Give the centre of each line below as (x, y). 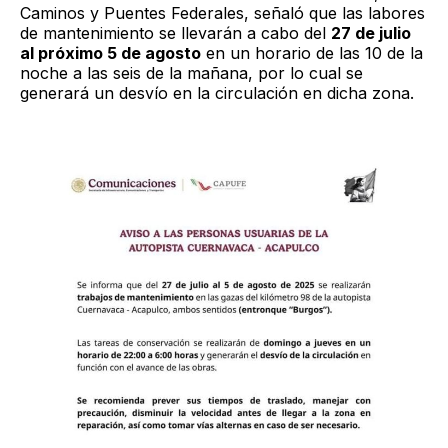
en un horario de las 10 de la (312, 52)
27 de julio (371, 32)
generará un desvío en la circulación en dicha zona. (217, 92)
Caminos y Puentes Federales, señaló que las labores (222, 12)
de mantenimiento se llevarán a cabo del (175, 32)
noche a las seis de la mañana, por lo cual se (191, 72)
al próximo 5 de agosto (110, 52)
